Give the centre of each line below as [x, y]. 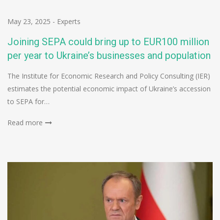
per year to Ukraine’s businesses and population [109, 56]
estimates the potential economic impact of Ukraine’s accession [109, 89]
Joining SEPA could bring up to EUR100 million [108, 42]
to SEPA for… [28, 102]
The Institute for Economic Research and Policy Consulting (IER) [109, 76]
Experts [69, 22]
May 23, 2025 [29, 22]
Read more [25, 123]
